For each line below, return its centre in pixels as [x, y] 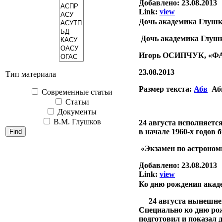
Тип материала [31, 74]
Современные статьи [76, 92]
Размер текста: [166, 89]
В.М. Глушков [76, 121]
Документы [76, 111]
